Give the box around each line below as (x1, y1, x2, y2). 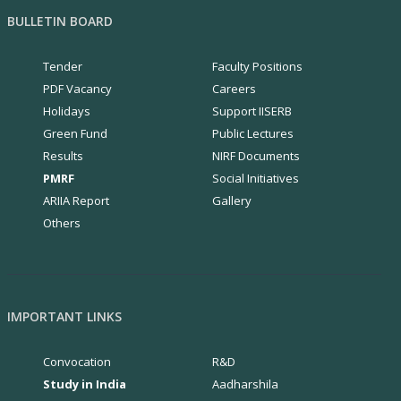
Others (42, 215, 81, 231)
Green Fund (42, 125, 107, 141)
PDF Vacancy (42, 81, 112, 97)
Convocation (42, 354, 111, 370)
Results (42, 148, 83, 164)
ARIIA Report (42, 192, 109, 209)
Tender (42, 58, 82, 74)
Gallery (211, 192, 252, 209)
